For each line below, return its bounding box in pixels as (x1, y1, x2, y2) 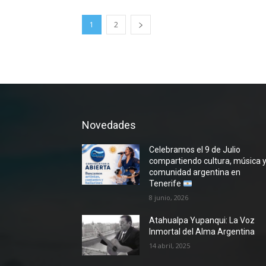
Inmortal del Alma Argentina (149, 227, 255, 237)
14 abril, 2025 (149, 241, 191, 251)
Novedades (82, 119, 136, 132)
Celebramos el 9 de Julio (149, 145, 241, 155)
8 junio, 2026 (149, 193, 189, 202)
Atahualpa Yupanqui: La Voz (149, 216, 255, 226)
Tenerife (149, 179, 183, 189)
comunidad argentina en (149, 167, 241, 178)
